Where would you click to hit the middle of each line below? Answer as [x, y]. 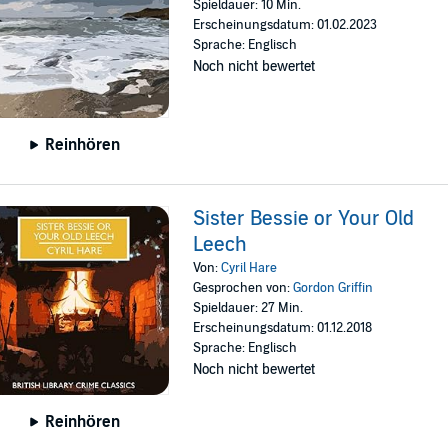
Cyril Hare [249, 267]
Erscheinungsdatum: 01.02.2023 [285, 24]
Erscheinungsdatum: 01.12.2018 [283, 327]
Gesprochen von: [243, 287]
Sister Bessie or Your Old [304, 218]
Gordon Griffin [333, 287]
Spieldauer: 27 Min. [248, 307]
